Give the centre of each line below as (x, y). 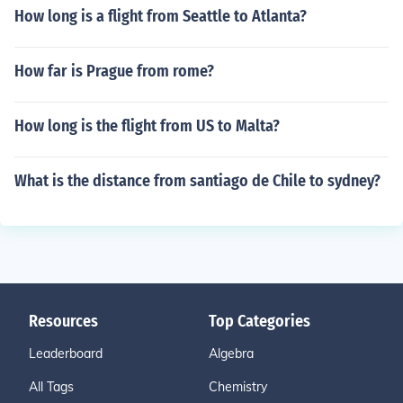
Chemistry (238, 387)
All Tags (51, 387)
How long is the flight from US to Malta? (147, 126)
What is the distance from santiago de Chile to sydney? (197, 181)
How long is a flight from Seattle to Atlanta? (161, 16)
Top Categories (260, 321)
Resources (63, 321)
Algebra (231, 354)
